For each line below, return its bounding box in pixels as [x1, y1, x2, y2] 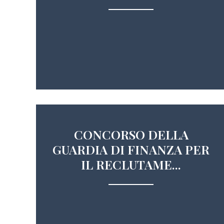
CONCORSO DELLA [73, 126, 188, 142]
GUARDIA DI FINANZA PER [52, 141, 209, 157]
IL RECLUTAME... [81, 156, 181, 172]
